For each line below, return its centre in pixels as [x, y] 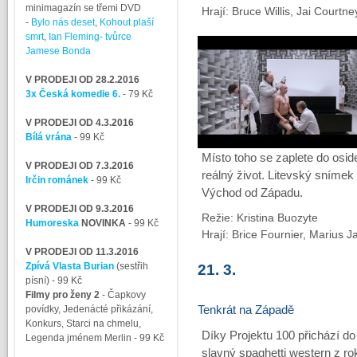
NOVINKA [103, 223]
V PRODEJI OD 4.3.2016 [79, 123]
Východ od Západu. [252, 193]
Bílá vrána [48, 137]
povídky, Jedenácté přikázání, [89, 309]
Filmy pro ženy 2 [62, 295]
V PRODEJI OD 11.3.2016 [82, 252]
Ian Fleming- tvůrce [90, 37]
